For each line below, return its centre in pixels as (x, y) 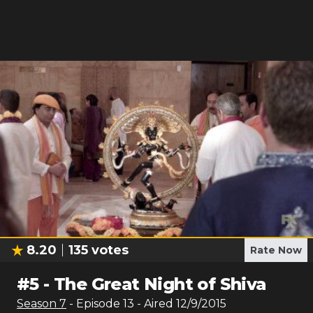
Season (38, 304)
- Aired (154, 304)
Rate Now (276, 250)
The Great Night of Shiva (160, 284)
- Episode (96, 304)
